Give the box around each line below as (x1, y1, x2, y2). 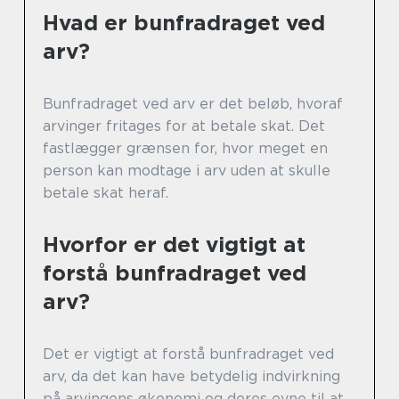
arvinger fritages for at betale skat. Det (43, 118, 325, 135)
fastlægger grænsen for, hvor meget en (43, 140, 328, 158)
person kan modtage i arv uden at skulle (43, 162, 330, 180)
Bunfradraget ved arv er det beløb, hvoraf (43, 95, 343, 113)
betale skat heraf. (43, 184, 168, 202)
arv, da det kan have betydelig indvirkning (43, 368, 340, 386)
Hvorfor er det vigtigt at (43, 232, 305, 258)
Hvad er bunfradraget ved (43, 10, 325, 37)
